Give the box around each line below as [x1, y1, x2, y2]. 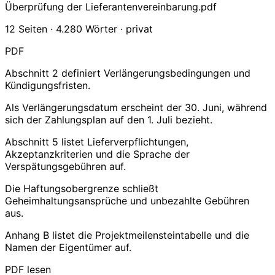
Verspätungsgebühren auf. [5, 160, 126, 172]
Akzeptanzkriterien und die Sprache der [5, 147, 190, 160]
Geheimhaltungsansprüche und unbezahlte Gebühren [5, 194, 249, 207]
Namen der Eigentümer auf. [5, 241, 131, 254]
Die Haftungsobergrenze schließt [5, 182, 158, 195]
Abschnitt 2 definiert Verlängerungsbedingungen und [5, 66, 250, 79]
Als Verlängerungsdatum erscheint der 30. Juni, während [5, 101, 267, 114]
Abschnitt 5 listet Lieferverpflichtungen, [5, 135, 188, 148]
